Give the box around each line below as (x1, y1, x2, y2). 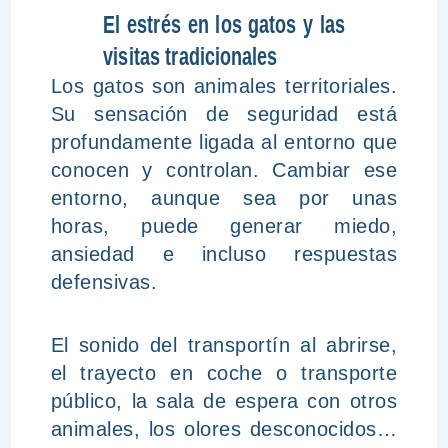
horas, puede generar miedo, (50, 215, 398, 237)
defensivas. (50, 271, 158, 293)
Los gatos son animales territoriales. (50, 75, 398, 97)
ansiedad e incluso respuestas (50, 243, 398, 265)
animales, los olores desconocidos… (50, 418, 398, 440)
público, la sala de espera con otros (50, 390, 398, 412)
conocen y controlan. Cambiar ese (50, 159, 398, 181)
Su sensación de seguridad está (50, 103, 398, 125)
